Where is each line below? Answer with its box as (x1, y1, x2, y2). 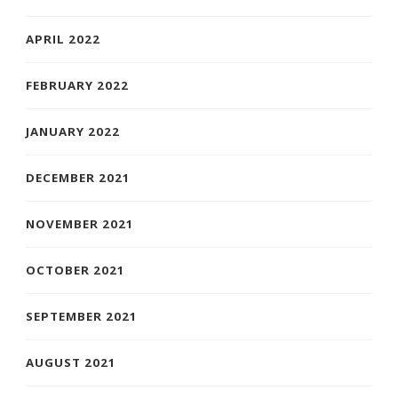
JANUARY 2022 (26, 123, 120, 139)
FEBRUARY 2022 (26, 76, 129, 93)
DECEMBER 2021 (26, 169, 131, 186)
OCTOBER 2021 (26, 261, 125, 278)
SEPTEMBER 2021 (26, 307, 138, 324)
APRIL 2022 (26, 30, 100, 47)
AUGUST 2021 (26, 354, 116, 370)
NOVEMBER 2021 (26, 215, 134, 232)
